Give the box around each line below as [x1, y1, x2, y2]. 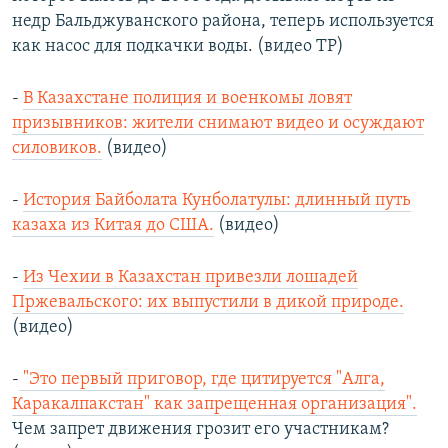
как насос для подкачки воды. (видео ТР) [12, 37, 344, 57]
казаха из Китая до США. [12, 216, 214, 236]
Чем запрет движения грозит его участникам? [12, 420, 389, 440]
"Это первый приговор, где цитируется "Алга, [19, 370, 385, 390]
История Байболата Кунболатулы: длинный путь [23, 191, 411, 211]
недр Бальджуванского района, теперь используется [12, 12, 434, 32]
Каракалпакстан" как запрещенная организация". [12, 395, 417, 415]
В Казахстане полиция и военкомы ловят [23, 89, 352, 109]
